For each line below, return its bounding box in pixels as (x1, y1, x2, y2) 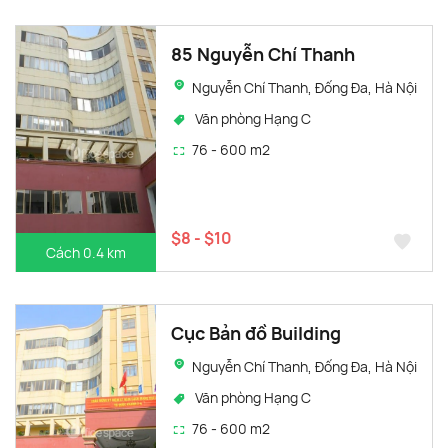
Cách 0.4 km (46, 242, 126, 262)
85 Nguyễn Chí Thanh (171, 41, 355, 66)
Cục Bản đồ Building (171, 320, 341, 345)
